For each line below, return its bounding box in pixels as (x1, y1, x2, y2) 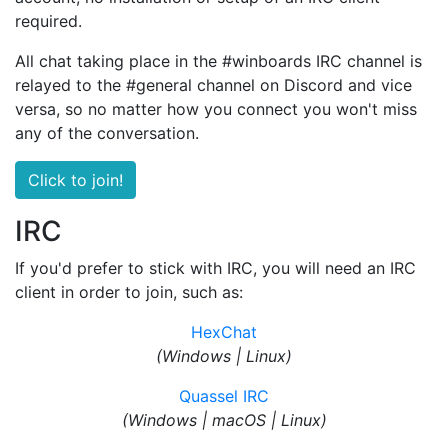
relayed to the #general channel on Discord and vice (15, 75, 412, 95)
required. (15, 11, 82, 31)
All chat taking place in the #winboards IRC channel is (15, 51, 422, 71)
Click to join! (28, 170, 123, 190)
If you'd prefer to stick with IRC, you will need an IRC (15, 258, 416, 278)
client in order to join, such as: (15, 282, 243, 302)
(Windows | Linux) (156, 346, 292, 366)
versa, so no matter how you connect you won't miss (15, 99, 417, 119)
